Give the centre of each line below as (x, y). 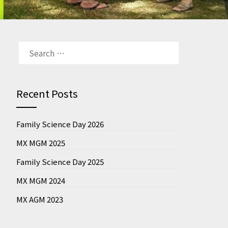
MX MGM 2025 (40, 142)
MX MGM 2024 (40, 180)
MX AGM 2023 (39, 199)
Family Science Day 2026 (60, 124)
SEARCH (31, 43)
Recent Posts (47, 93)
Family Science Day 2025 (60, 161)
